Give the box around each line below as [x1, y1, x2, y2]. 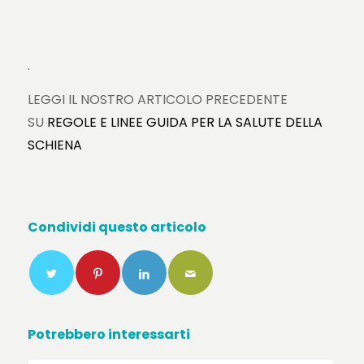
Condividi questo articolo [27, 218, 206, 237]
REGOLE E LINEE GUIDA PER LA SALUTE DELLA [46, 112, 323, 132]
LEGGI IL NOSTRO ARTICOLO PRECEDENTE [27, 89, 288, 109]
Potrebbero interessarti [27, 325, 190, 344]
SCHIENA [27, 135, 82, 154]
